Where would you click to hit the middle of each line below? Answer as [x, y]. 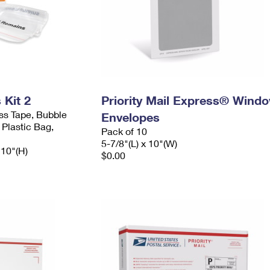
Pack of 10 [124, 131]
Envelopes [130, 117]
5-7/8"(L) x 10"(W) [139, 143]
